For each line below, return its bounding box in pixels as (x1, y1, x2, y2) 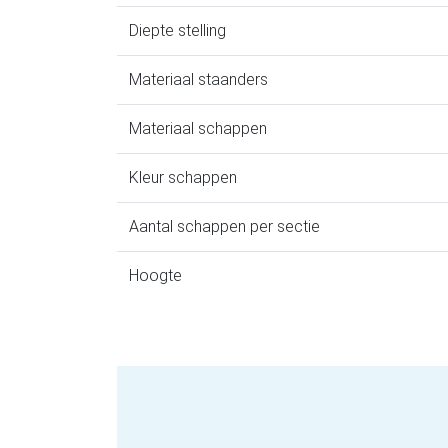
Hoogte (129, 266, 182, 286)
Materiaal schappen (129, 119, 267, 139)
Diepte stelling (129, 21, 226, 41)
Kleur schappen (129, 168, 237, 188)
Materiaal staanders (129, 70, 268, 90)
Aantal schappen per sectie (129, 217, 320, 237)
